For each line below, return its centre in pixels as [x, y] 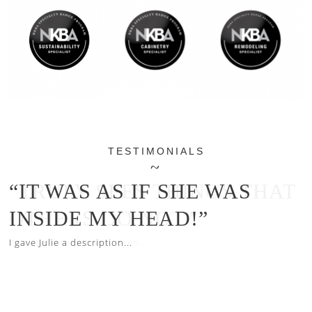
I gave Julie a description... [71, 243]
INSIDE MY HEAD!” [109, 219]
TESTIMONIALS [156, 151]
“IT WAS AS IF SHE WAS [131, 192]
